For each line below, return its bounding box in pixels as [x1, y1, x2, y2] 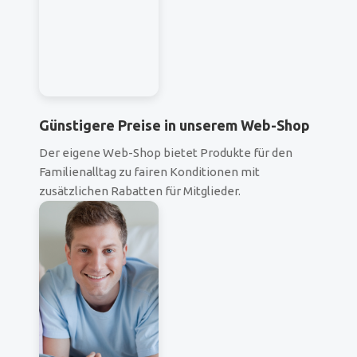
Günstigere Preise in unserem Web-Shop [39, 117, 310, 134]
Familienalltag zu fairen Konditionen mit [39, 165, 260, 179]
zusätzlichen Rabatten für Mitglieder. [39, 184, 241, 198]
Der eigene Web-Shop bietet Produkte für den [39, 146, 292, 160]
